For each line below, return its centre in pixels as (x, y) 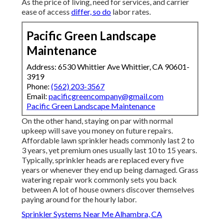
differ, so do (91, 12)
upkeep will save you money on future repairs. (97, 131)
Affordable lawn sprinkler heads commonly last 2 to (108, 140)
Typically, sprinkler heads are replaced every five (103, 160)
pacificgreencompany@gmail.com (106, 96)
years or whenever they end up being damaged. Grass (110, 170)
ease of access (46, 12)
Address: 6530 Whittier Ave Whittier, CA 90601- (108, 67)
